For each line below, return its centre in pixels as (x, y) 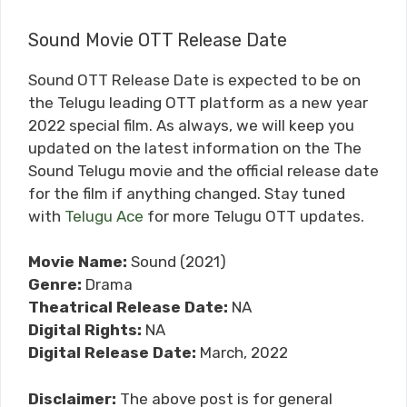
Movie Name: (78, 262)
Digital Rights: (85, 330)
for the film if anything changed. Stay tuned (187, 193)
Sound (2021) (177, 262)
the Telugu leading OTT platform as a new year (198, 102)
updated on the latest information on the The (195, 148)
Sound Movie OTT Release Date (158, 40)
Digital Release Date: (112, 353)
